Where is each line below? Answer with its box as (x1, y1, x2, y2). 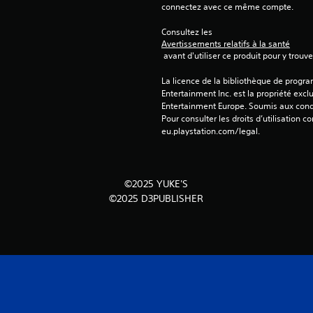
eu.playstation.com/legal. (161, 125, 260, 138)
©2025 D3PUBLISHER (109, 192, 204, 205)
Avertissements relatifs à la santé (161, 38, 290, 50)
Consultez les (161, 26, 214, 38)
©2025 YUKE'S (124, 177, 189, 191)
